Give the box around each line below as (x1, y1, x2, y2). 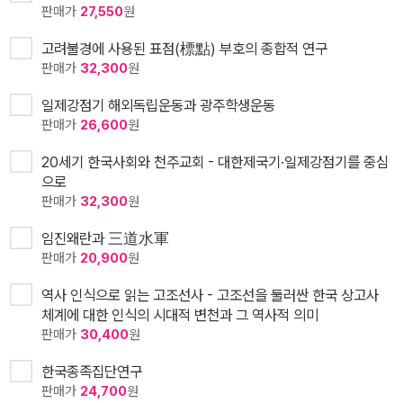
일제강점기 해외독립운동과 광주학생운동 (41, 96, 275, 115)
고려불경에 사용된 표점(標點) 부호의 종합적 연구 (41, 40, 327, 58)
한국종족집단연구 (41, 363, 142, 381)
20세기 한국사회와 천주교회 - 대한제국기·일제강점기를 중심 (41, 153, 389, 172)
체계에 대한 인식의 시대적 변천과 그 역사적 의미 (41, 306, 318, 325)
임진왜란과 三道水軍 (41, 229, 169, 248)
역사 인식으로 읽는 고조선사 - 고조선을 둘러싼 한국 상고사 (41, 286, 379, 305)
